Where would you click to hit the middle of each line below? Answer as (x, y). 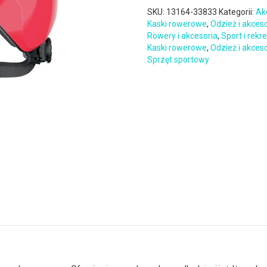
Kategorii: (237, 12)
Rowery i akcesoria (183, 36)
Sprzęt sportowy (178, 60)
